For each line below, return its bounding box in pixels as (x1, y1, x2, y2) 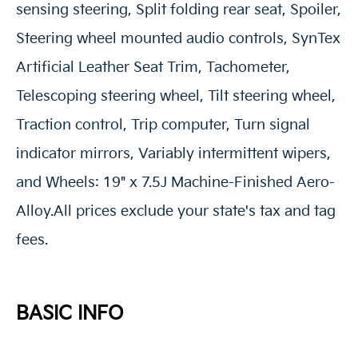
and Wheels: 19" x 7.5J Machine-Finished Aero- (16, 174, 335, 192)
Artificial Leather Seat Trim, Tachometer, (16, 59, 290, 77)
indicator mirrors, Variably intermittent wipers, (16, 145, 331, 163)
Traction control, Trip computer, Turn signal (16, 117, 310, 134)
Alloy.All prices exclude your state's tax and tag (16, 203, 336, 221)
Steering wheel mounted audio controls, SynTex (16, 30, 340, 48)
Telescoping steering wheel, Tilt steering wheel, (16, 88, 336, 105)
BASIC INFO (16, 302, 123, 326)
